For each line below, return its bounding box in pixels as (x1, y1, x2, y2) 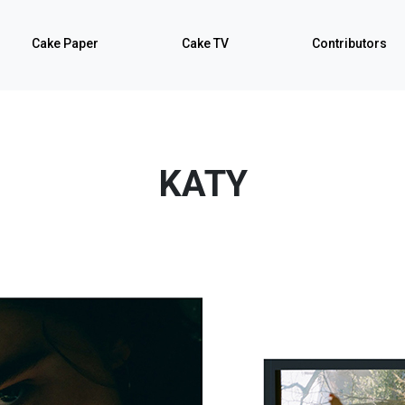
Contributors (312, 36, 387, 51)
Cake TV (182, 36, 229, 51)
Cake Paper (32, 36, 99, 51)
